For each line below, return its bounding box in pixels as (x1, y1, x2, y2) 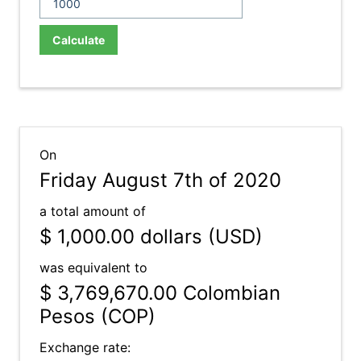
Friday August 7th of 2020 (39, 168, 281, 192)
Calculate (52, 33, 105, 47)
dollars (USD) (135, 225, 263, 248)
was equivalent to (39, 259, 147, 276)
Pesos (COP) (39, 305, 156, 328)
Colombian (177, 281, 280, 305)
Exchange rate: (39, 339, 131, 355)
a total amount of (39, 203, 146, 219)
